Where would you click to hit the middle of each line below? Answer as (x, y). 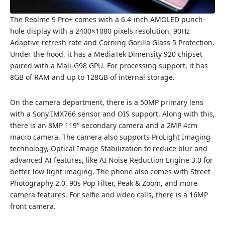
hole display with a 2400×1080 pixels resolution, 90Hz (100, 31)
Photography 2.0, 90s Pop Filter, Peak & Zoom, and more (104, 183)
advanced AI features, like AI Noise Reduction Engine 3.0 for (111, 160)
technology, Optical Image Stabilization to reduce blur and (109, 149)
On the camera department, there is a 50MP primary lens (107, 102)
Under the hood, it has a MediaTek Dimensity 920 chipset (106, 54)
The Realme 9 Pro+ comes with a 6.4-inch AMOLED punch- (108, 20)
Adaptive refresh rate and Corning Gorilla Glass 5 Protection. (112, 43)
